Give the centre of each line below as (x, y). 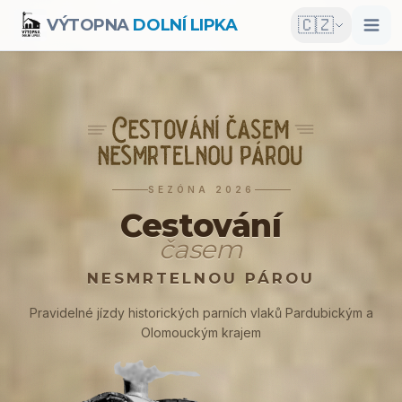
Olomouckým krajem (201, 332)
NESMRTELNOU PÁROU (201, 278)
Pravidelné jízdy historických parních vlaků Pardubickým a (201, 313)
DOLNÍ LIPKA (183, 25)
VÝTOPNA (88, 25)
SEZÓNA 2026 (201, 189)
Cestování (201, 226)
